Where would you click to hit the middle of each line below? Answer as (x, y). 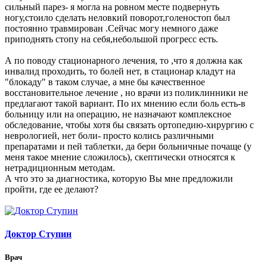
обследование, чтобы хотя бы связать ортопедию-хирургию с (129, 125)
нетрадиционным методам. (60, 167)
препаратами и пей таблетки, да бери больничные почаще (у (128, 146)
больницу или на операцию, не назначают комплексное (118, 114)
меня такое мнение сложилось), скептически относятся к (120, 157)
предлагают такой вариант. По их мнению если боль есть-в (125, 103)
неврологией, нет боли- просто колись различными (109, 135)
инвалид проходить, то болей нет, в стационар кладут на (120, 71)
